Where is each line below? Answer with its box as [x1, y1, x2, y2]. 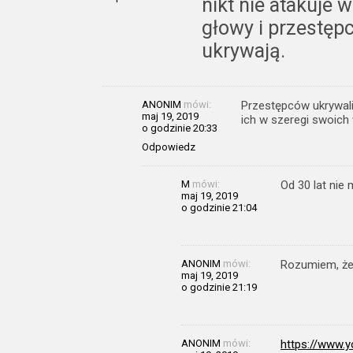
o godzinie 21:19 [181, 281, 257, 293]
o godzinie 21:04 [181, 201, 257, 214]
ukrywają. [202, 39, 285, 62]
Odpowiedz [142, 140, 195, 153]
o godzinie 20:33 [142, 121, 217, 134]
